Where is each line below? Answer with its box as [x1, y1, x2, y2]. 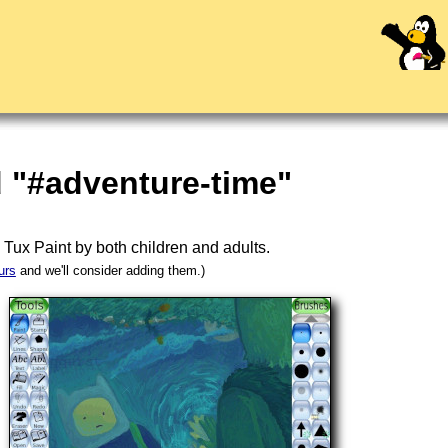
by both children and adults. [71, 239, 271, 256]
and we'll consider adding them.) [15, 263, 205, 278]
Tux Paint [4, 239, 72, 256]
